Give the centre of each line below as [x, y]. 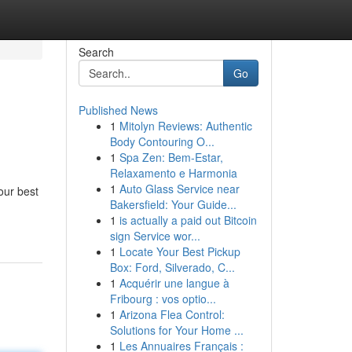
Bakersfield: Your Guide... [173, 204]
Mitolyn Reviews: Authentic [185, 126]
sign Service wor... [155, 236]
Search [96, 52]
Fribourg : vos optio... [163, 299]
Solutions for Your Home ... [176, 330]
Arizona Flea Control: [172, 314]
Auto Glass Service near [179, 189]
